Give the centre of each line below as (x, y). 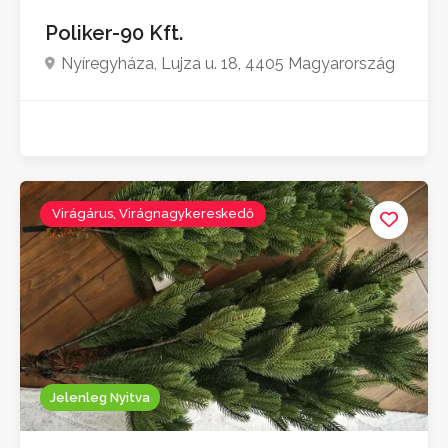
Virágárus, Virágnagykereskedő (153, 214)
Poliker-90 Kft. (116, 33)
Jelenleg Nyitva (100, 398)
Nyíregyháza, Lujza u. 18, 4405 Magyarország (228, 64)
